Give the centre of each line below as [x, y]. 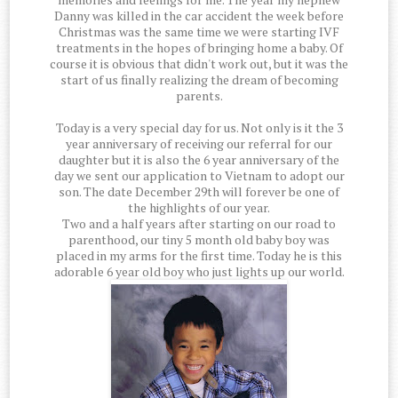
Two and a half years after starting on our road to [199, 224]
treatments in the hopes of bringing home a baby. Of [199, 48]
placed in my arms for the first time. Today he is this [199, 256]
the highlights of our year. [199, 208]
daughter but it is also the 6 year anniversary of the [199, 160]
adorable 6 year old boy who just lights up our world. [199, 272]
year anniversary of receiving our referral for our [199, 144]
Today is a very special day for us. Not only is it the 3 [199, 128]
